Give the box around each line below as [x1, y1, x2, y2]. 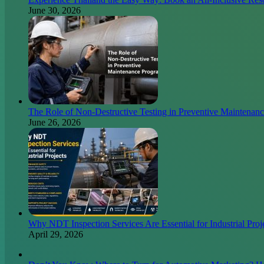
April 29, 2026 [28, 229, 83, 239]
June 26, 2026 [28, 117, 81, 127]
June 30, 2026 [28, 5, 81, 15]
